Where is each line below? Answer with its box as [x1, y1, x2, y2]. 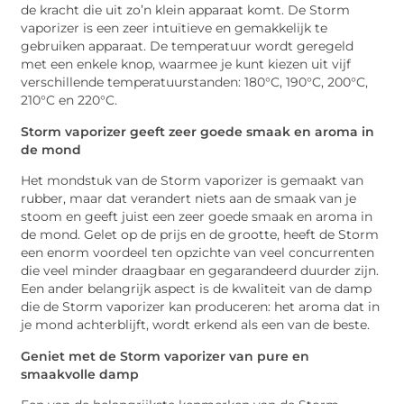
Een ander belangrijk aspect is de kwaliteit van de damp [21, 281, 372, 297]
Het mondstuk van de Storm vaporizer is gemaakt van [21, 173, 364, 188]
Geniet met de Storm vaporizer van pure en [21, 348, 310, 363]
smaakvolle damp [21, 366, 140, 381]
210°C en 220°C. [21, 93, 118, 108]
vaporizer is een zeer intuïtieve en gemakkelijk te [21, 21, 328, 36]
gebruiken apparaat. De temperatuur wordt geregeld [21, 39, 354, 54]
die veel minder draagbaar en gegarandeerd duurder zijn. [21, 263, 380, 279]
